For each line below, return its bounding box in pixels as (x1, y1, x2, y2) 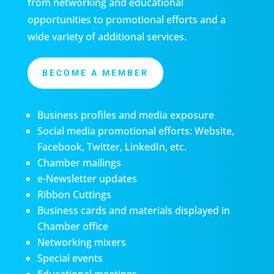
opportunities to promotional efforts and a (27, 12, 226, 26)
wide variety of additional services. (27, 29, 187, 43)
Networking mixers (37, 235, 126, 250)
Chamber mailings (37, 156, 121, 170)
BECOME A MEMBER (42, 67, 149, 78)
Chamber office (37, 220, 108, 234)
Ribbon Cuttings (37, 188, 111, 202)
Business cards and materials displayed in (37, 204, 230, 218)
